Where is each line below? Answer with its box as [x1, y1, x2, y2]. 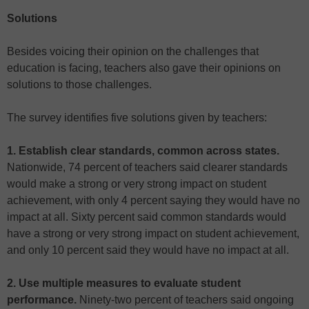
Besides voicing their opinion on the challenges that [7, 45, 259, 57]
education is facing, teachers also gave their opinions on [7, 61, 281, 74]
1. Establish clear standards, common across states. [7, 144, 279, 157]
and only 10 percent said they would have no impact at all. [7, 243, 289, 256]
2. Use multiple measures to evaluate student [7, 277, 241, 289]
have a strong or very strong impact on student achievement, [7, 227, 299, 239]
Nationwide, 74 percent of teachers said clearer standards [7, 161, 288, 173]
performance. [7, 293, 77, 306]
